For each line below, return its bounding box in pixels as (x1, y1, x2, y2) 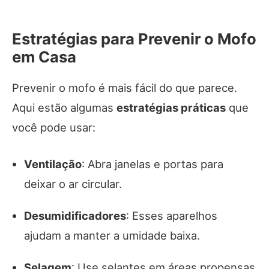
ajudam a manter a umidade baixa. (24, 229, 200, 243)
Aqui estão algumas (12, 101, 116, 115)
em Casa (12, 47, 76, 67)
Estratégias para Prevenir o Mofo (12, 29, 256, 49)
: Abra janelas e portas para (82, 157, 223, 171)
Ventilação (24, 157, 82, 171)
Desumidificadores (24, 209, 126, 223)
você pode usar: (12, 121, 95, 134)
